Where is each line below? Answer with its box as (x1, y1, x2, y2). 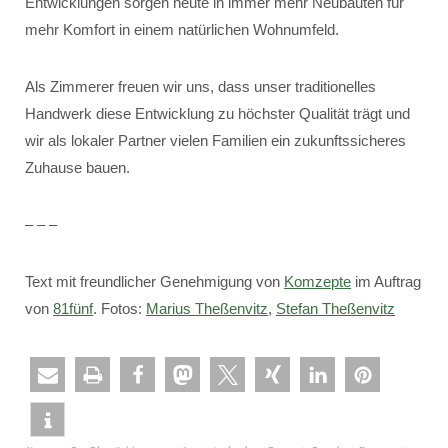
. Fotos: (93, 300, 146, 317)
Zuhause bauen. (25, 159, 130, 176)
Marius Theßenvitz (146, 300, 268, 317)
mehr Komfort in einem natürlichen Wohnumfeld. (25, 21, 339, 38)
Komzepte (284, 273, 351, 290)
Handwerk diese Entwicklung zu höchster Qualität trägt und (25, 105, 410, 122)
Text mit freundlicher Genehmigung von (25, 273, 284, 290)
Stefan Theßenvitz (276, 300, 395, 317)
